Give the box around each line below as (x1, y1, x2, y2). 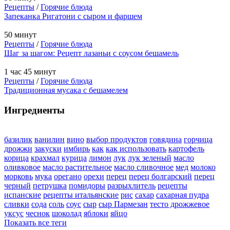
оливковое (4, 162, 41, 171)
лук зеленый (128, 153, 171, 162)
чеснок (26, 208, 50, 218)
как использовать (106, 144, 166, 153)
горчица (184, 135, 213, 144)
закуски (34, 144, 62, 153)
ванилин (34, 135, 65, 144)
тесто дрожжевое (150, 199, 209, 208)
